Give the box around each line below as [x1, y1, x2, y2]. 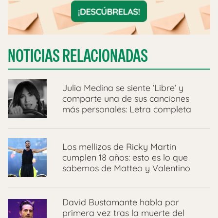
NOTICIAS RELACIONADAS [8, 44, 148, 67]
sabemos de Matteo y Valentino [62, 162, 190, 174]
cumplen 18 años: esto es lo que [62, 151, 188, 163]
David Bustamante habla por [62, 196, 179, 208]
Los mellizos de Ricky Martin [62, 141, 176, 152]
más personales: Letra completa [62, 103, 191, 115]
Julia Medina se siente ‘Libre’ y [62, 82, 183, 93]
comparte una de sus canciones [62, 92, 189, 104]
